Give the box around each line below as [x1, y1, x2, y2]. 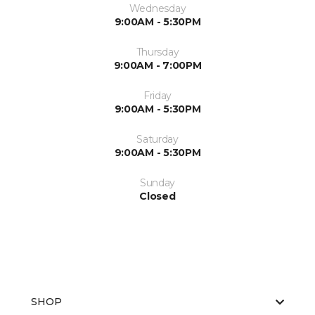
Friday [143, 89, 172, 102]
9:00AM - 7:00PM [113, 59, 202, 72]
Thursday [136, 46, 179, 58]
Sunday [139, 176, 176, 189]
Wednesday [129, 2, 186, 15]
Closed [139, 190, 176, 202]
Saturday [136, 133, 179, 146]
